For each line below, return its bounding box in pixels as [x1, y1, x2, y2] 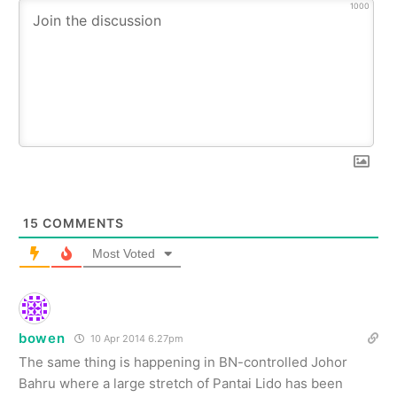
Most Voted [92, 246, 155, 261]
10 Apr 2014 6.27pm [87, 332, 183, 346]
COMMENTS [39, 215, 124, 231]
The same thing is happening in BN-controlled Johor [19, 354, 347, 371]
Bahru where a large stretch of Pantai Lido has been [19, 375, 343, 393]
